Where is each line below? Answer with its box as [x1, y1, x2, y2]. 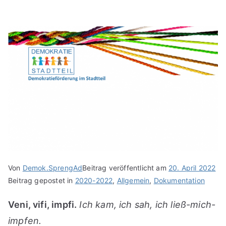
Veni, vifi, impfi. [8, 199, 77, 210]
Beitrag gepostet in [8, 176, 75, 185]
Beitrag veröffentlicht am [82, 163, 168, 173]
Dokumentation [153, 176, 205, 185]
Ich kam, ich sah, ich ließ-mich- [79, 199, 216, 210]
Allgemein [117, 176, 150, 185]
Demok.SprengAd [22, 163, 83, 173]
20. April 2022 [168, 163, 216, 173]
